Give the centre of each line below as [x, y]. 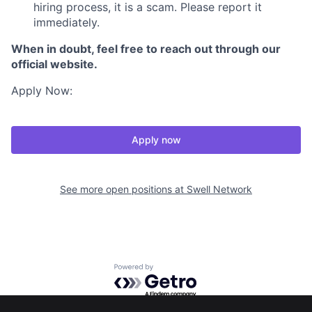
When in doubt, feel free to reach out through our [146, 49]
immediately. [67, 22]
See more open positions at [123, 189]
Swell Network [219, 189]
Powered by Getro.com [175, 271]
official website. [54, 64]
